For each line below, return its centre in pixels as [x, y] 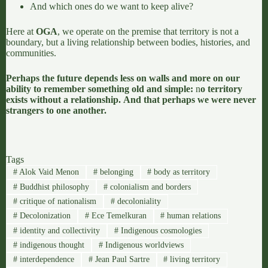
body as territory [181, 172]
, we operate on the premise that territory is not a [148, 32]
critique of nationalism [57, 201]
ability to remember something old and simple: [100, 89]
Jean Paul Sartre [121, 260]
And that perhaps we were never [190, 100]
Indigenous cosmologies [160, 230]
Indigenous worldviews [143, 245]
